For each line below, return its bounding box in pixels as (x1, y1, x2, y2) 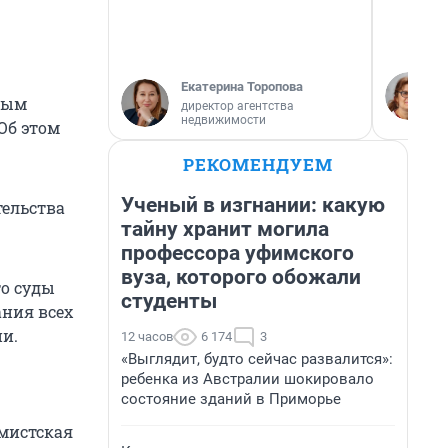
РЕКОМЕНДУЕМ (183, 153, 333, 176)
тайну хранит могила (121, 217, 329, 241)
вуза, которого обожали (121, 265, 361, 289)
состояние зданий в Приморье (121, 390, 341, 408)
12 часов (121, 329, 173, 344)
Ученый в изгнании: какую (121, 193, 385, 217)
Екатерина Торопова (181, 79, 303, 94)
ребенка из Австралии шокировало (121, 370, 374, 388)
